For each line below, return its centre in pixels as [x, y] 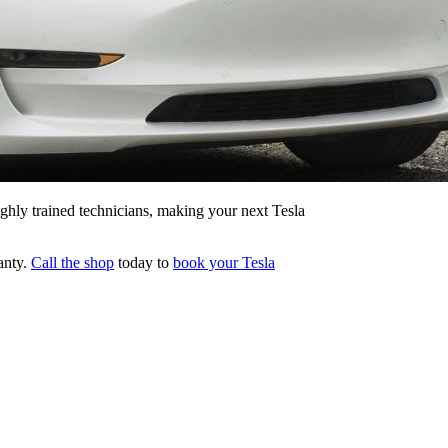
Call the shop [72, 262]
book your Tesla [224, 262]
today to [143, 262]
